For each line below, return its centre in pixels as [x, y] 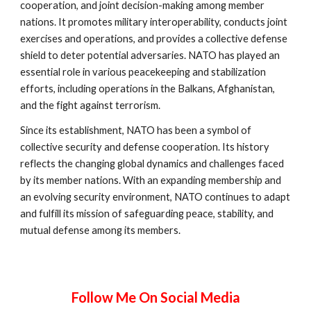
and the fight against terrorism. [91, 105]
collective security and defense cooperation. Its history [145, 146]
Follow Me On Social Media [155, 297]
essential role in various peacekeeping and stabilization [143, 72]
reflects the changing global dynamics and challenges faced [152, 163]
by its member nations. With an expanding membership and [151, 180]
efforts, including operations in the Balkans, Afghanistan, [148, 88]
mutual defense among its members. [101, 230]
